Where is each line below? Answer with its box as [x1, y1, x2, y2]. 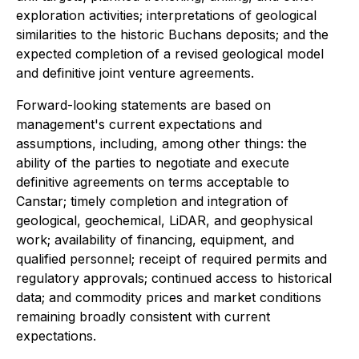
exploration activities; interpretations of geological [16, 7, 317, 23]
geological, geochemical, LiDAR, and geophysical [16, 212, 313, 228]
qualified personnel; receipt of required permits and [16, 251, 327, 267]
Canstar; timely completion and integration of [16, 193, 288, 209]
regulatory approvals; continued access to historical [16, 270, 332, 286]
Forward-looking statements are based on [16, 97, 271, 113]
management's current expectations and [16, 116, 262, 132]
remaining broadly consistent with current [16, 309, 270, 325]
